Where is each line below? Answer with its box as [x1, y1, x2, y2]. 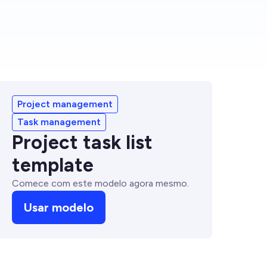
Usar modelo [24, 200, 94, 215]
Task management [17, 116, 101, 128]
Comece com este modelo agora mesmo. [12, 178, 189, 189]
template [12, 154, 94, 176]
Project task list [12, 131, 153, 154]
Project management [17, 98, 113, 110]
